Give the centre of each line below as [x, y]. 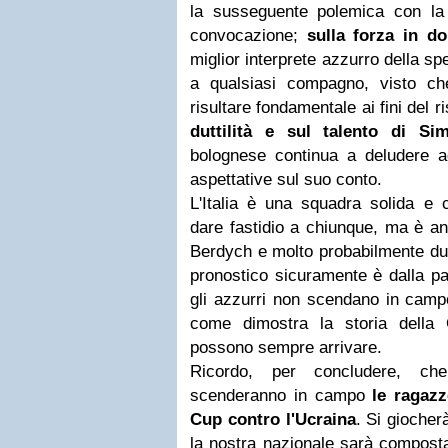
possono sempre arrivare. [286, 347]
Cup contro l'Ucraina [273, 419]
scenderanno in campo [281, 395]
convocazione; [248, 35]
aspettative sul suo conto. [286, 179]
